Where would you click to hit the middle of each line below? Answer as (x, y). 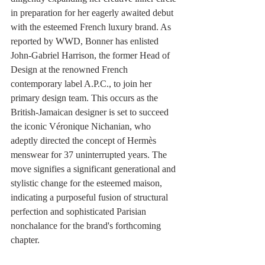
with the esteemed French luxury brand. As (92, 27)
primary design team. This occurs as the (85, 98)
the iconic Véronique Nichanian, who (82, 126)
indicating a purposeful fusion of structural (91, 197)
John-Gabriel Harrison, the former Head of (91, 55)
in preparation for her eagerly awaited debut (93, 12)
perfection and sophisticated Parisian (80, 211)
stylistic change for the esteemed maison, (88, 183)
